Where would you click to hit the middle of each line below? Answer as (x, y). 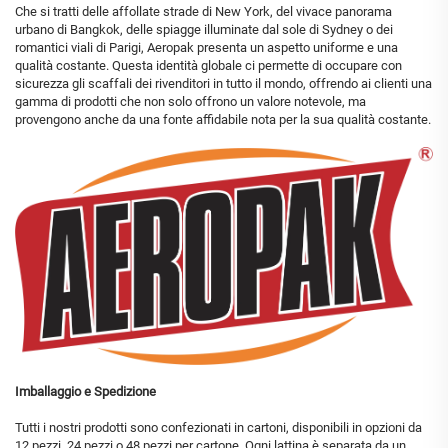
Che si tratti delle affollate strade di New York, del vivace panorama (203, 11)
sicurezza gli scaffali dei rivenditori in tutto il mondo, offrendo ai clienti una (223, 83)
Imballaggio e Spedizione (85, 392)
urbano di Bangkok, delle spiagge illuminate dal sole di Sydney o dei (204, 29)
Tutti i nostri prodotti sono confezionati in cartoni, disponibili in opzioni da (218, 428)
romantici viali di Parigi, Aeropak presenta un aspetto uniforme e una (206, 47)
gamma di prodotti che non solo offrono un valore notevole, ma (190, 101)
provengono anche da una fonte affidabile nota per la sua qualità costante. (223, 119)
